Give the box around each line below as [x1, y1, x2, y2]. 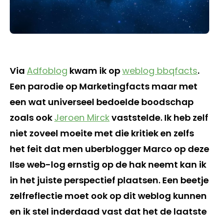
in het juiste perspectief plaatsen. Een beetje [10, 174, 209, 186]
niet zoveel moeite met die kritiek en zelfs [10, 127, 194, 139]
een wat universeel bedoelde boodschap [10, 95, 194, 108]
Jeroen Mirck [54, 111, 109, 124]
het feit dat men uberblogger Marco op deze [10, 142, 209, 155]
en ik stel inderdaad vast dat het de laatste [10, 205, 207, 218]
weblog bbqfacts [122, 64, 197, 77]
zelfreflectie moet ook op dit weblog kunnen [10, 189, 207, 202]
